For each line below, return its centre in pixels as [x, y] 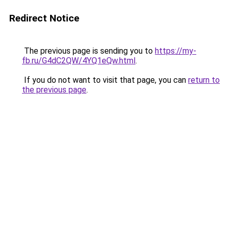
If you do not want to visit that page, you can [105, 80]
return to [204, 80]
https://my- [176, 51]
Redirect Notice [44, 18]
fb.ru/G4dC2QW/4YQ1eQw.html [79, 61]
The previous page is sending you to [88, 51]
